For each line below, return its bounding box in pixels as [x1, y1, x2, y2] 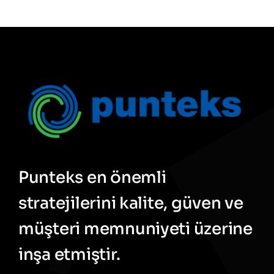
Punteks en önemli [18, 166, 166, 188]
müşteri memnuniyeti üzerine [18, 218, 253, 239]
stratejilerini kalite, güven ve [18, 192, 243, 213]
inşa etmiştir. [18, 243, 120, 265]
